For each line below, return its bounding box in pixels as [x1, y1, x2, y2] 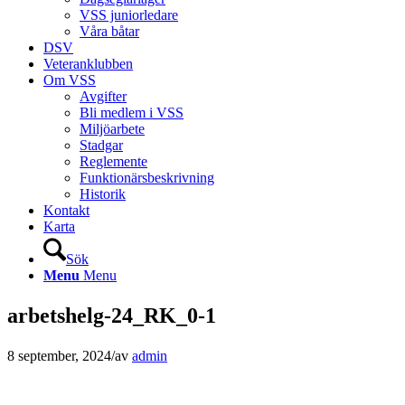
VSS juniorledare [80, 7, 178, 23]
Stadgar [80, 137, 123, 153]
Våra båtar [80, 24, 139, 39]
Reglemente [80, 154, 147, 169]
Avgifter [80, 89, 127, 104]
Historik [80, 186, 126, 202]
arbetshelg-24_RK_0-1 [7, 303, 216, 327]
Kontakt [43, 202, 89, 218]
